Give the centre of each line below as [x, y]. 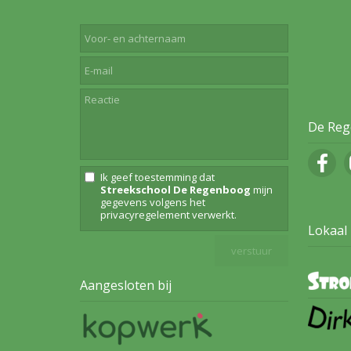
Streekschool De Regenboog [175, 190]
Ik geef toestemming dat [157, 177]
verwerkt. [213, 215]
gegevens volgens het [153, 203]
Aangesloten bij [126, 286]
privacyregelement [145, 215]
